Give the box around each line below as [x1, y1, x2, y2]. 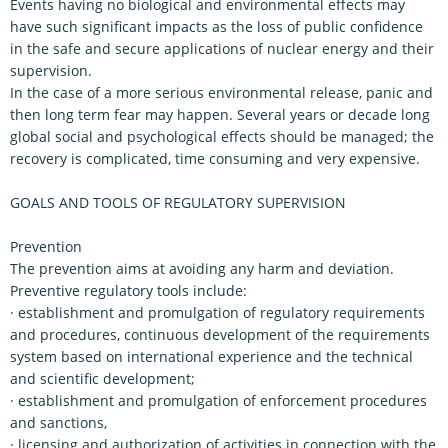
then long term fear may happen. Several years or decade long [10, 105, 430, 124]
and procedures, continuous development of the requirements [10, 325, 430, 344]
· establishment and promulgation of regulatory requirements [10, 303, 425, 322]
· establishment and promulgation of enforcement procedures [10, 391, 427, 410]
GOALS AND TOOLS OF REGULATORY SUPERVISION [10, 193, 346, 212]
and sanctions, [10, 413, 107, 432]
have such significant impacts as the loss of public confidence [10, 17, 423, 36]
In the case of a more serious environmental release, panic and [10, 83, 433, 102]
